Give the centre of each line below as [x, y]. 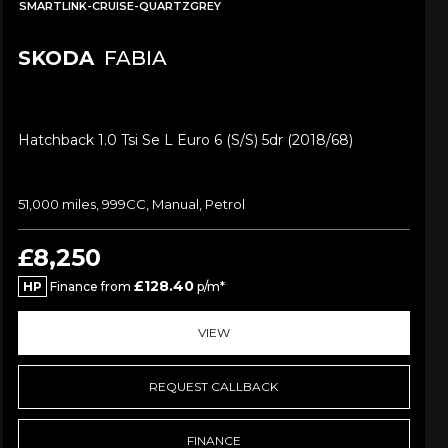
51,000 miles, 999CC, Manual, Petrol [131, 204]
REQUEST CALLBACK [214, 387]
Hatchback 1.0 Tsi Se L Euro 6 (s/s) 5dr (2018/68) [185, 140]
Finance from [90, 287]
